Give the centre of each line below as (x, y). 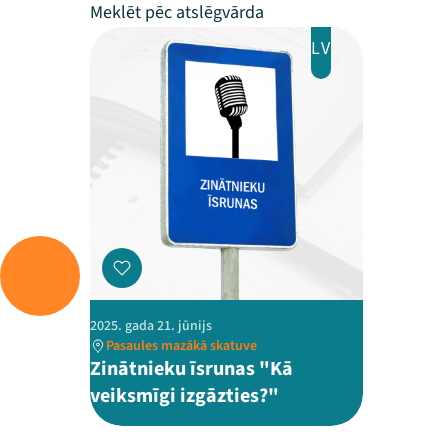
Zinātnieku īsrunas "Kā (191, 369)
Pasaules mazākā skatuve (181, 346)
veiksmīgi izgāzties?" (184, 396)
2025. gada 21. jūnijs (151, 326)
